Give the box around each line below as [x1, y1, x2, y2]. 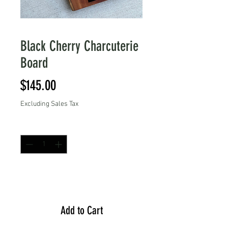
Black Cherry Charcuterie [20, 37, 138, 54]
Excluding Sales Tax [20, 99, 78, 108]
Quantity [20, 121, 45, 130]
